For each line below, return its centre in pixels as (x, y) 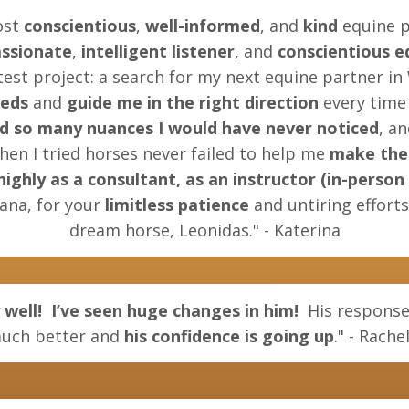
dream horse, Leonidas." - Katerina (204, 231)
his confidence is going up (229, 336)
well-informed (203, 26)
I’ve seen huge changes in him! (175, 311)
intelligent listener (157, 52)
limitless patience (177, 205)
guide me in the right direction (192, 103)
